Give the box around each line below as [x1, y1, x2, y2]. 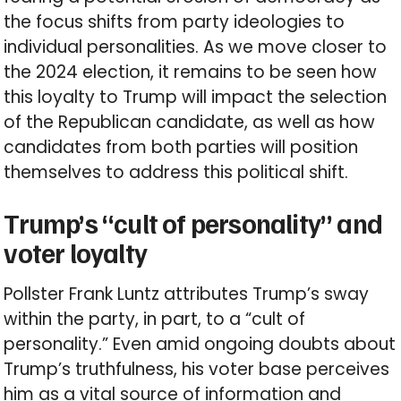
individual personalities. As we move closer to [4, 35, 388, 60]
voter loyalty [4, 235, 148, 270]
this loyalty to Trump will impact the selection [4, 85, 388, 110]
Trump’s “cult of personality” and [4, 206, 383, 241]
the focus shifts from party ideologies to [4, 10, 346, 35]
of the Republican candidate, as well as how [4, 110, 376, 135]
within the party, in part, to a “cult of [4, 307, 306, 332]
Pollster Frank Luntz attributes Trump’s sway [4, 282, 370, 307]
